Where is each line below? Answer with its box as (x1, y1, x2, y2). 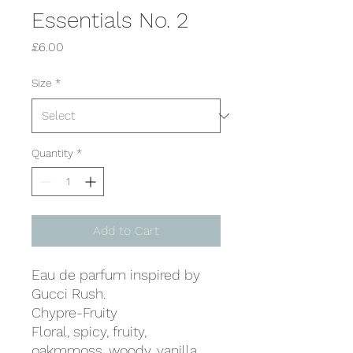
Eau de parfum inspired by (32, 266, 200, 283)
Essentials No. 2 (32, 7, 188, 33)
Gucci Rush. (32, 285, 106, 302)
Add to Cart (93, 223, 159, 238)
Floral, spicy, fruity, (32, 323, 147, 340)
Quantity (32, 147, 73, 159)
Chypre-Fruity (32, 304, 117, 321)
